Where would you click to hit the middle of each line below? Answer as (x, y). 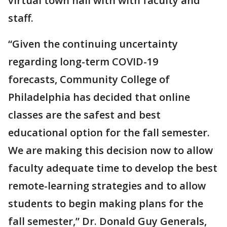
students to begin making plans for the (106, 203)
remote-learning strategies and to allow (107, 186)
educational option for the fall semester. (109, 133)
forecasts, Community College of (89, 79)
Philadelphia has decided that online (99, 97)
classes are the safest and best (84, 115)
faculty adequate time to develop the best (113, 168)
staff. (21, 18)
